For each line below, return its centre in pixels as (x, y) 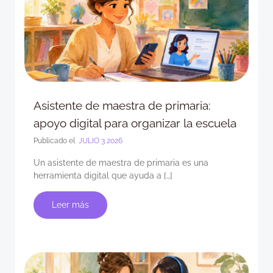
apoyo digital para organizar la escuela (135, 123)
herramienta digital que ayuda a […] (103, 175)
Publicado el (55, 141)
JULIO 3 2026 (100, 141)
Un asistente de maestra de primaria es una (121, 163)
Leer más (70, 205)
